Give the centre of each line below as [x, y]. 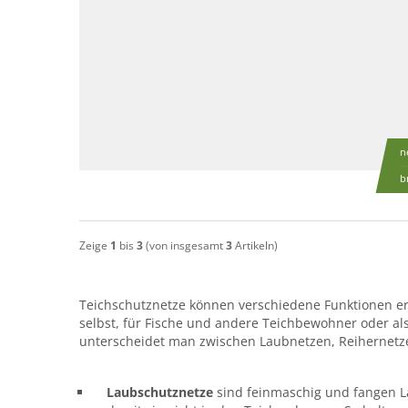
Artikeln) [255, 245]
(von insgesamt [184, 245]
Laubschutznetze [162, 392]
